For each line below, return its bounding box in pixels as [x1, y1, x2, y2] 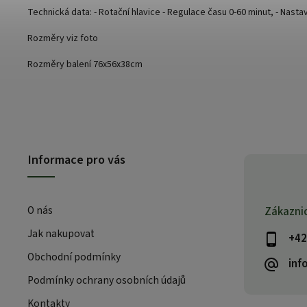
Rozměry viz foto [27, 31, 98, 45]
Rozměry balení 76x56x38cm [27, 57, 143, 71]
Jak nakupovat [27, 225, 95, 241]
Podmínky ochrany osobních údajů [27, 272, 186, 288]
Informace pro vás [27, 150, 125, 169]
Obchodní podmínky [27, 249, 121, 265]
